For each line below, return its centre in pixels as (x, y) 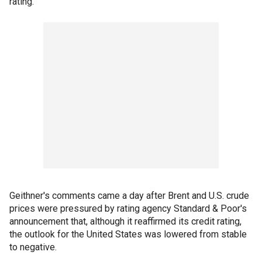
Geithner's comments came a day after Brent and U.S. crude (129, 196)
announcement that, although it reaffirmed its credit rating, (125, 222)
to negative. (33, 247)
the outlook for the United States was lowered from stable (128, 235)
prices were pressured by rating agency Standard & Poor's (128, 209)
